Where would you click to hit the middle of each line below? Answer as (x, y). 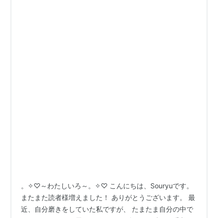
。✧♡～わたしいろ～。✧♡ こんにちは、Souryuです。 (107, 186)
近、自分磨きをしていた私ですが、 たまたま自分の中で (107, 209)
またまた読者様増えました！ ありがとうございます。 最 (108, 198)
